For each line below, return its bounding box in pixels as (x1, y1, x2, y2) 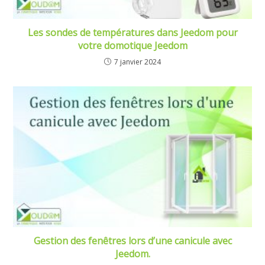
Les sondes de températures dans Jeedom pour (27, 26, 238, 40)
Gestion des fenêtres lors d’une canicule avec (33, 234, 232, 247)
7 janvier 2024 (114, 57, 161, 67)
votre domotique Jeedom (77, 39, 188, 53)
